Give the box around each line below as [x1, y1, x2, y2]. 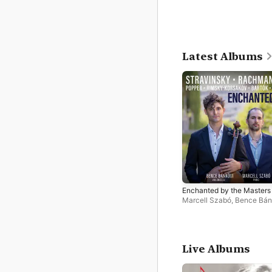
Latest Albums [182, 50, 263, 63]
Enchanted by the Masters [182, 185, 271, 195]
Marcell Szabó [182, 195, 231, 205]
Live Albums [182, 242, 250, 255]
